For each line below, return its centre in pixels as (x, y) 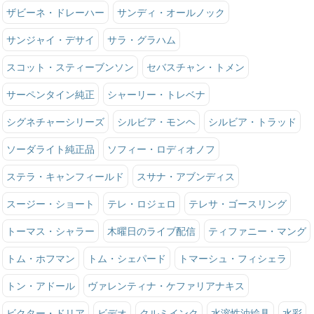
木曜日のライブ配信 (151, 231)
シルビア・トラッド (252, 121)
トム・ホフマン (40, 258)
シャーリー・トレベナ (156, 94)
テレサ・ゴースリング (237, 203)
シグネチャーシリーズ (55, 121)
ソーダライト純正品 (50, 149)
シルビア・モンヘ (156, 121)
